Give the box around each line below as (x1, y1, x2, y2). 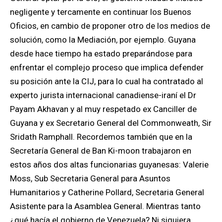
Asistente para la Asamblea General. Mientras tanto (10, 201, 201, 211)
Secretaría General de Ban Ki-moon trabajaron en (10, 146, 191, 156)
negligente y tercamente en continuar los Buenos (10, 7, 191, 17)
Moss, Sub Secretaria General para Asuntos (10, 173, 170, 183)
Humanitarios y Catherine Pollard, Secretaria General (10, 187, 204, 197)
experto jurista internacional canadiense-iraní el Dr (10, 90, 196, 100)
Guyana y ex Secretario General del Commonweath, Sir (10, 118, 212, 128)
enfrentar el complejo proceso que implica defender (10, 62, 204, 72)
